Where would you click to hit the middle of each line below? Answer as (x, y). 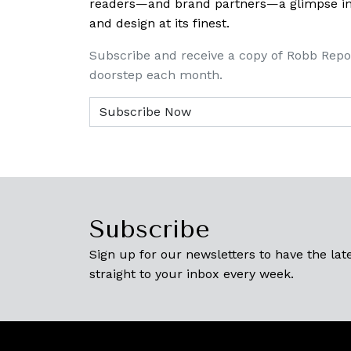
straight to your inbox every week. (192, 273)
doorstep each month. (156, 74)
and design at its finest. (159, 23)
